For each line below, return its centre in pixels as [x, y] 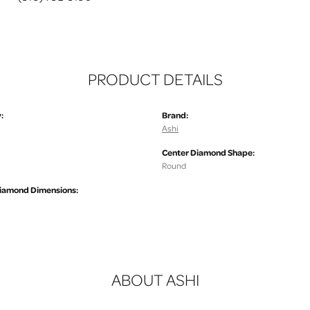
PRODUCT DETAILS [155, 80]
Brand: [175, 116]
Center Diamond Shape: [208, 153]
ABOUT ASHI [155, 280]
